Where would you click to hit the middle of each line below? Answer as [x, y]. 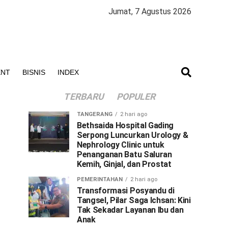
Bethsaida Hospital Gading [125, 125]
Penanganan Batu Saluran [124, 154]
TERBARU [84, 97]
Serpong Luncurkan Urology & [133, 135]
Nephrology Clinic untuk [121, 145]
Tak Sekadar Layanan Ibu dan [130, 210]
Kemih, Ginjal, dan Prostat [124, 164]
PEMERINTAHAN [100, 179]
